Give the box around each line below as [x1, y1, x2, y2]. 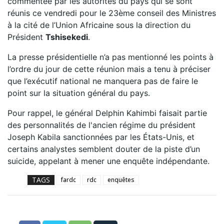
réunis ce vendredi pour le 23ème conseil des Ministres [7, 7, 216, 18]
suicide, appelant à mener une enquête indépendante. [7, 155, 209, 166]
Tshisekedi [45, 31, 88, 42]
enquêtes [107, 175, 134, 184]
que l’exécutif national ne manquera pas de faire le [7, 75, 198, 86]
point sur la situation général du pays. [7, 87, 150, 98]
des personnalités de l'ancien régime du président [7, 119, 195, 130]
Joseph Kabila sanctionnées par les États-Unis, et [7, 131, 194, 142]
